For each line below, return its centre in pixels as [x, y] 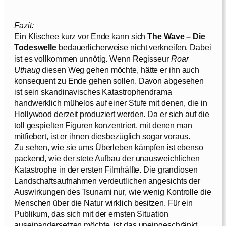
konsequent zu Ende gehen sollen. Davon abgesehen [109, 80]
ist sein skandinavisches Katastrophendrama [93, 92]
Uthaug [27, 69]
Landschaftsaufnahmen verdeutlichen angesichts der [107, 180]
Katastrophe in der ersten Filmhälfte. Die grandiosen [106, 169]
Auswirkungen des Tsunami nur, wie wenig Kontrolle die [113, 191]
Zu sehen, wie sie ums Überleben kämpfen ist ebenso [109, 147]
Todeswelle [36, 47]
